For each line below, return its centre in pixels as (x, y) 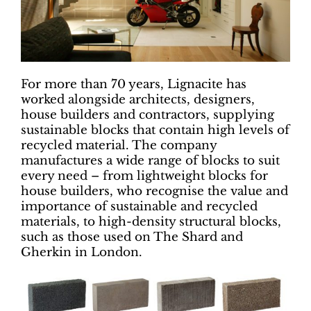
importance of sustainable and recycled (139, 207)
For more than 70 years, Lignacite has (134, 85)
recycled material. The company (119, 146)
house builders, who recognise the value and (154, 192)
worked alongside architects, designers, (138, 100)
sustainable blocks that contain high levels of (155, 131)
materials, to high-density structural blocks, (151, 222)
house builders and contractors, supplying (148, 115)
